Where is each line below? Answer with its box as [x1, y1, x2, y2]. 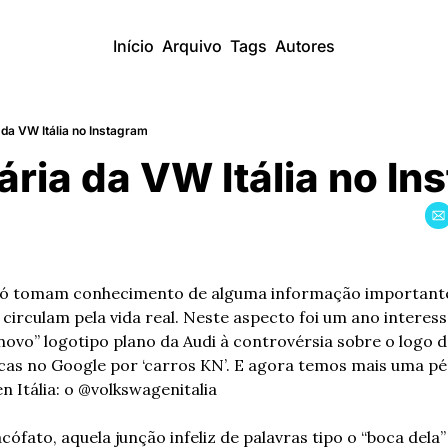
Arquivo [162, 36, 222, 56]
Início [113, 36, 154, 56]
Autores [275, 36, 335, 56]
